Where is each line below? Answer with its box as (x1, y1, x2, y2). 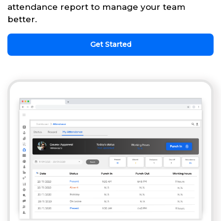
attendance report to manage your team (7, 1, 185, 12)
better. (7, 14, 37, 24)
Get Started (90, 39, 131, 49)
